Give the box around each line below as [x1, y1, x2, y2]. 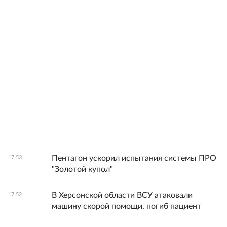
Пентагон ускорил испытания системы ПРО [52, 154, 216, 162]
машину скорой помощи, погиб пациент [52, 202, 201, 210]
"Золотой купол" [52, 165, 113, 173]
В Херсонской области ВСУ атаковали [52, 191, 193, 199]
